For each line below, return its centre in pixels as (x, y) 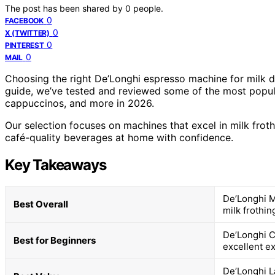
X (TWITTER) (27, 33)
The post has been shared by (65, 8)
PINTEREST (25, 45)
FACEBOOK (24, 20)
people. (148, 8)
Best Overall (41, 204)
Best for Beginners (55, 240)
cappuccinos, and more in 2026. (79, 103)
